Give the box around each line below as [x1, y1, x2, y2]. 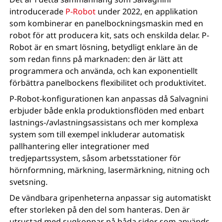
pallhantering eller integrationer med [9, 140, 150, 152]
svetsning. [9, 176, 48, 187]
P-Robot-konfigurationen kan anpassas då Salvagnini [9, 93, 209, 104]
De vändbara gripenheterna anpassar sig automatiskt [9, 192, 212, 203]
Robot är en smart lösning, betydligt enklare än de [9, 41, 198, 53]
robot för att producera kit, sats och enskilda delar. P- [9, 29, 210, 41]
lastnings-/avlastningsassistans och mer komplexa [9, 116, 199, 128]
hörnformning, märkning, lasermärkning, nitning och [9, 164, 210, 175]
